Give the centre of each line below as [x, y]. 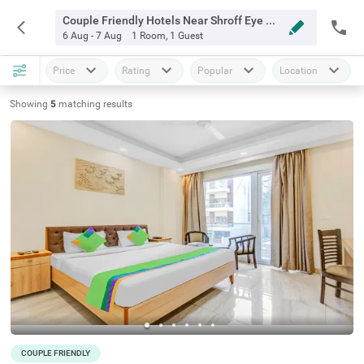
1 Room [148, 36]
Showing [29, 104]
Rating [136, 71]
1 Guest [186, 36]
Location [299, 71]
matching [81, 104]
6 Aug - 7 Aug [92, 36]
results [118, 104]
